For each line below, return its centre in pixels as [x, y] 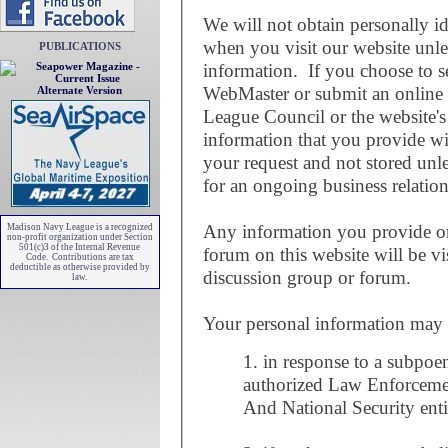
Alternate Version [80, 90]
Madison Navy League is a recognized [80, 227]
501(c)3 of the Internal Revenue [80, 247]
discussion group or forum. [307, 277]
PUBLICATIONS [80, 46]
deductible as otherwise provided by [80, 267]
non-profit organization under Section [80, 237]
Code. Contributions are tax [80, 257]
